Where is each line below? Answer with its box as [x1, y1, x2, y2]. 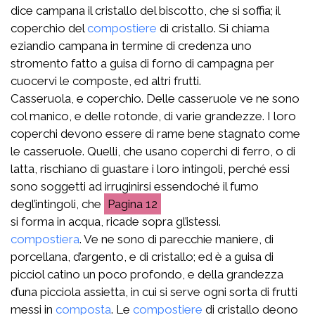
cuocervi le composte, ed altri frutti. [11, 73, 201, 88]
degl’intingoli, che [11, 196, 104, 211]
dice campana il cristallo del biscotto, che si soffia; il [11, 3, 280, 18]
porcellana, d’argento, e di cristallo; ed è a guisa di [11, 249, 274, 264]
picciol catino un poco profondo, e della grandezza [11, 266, 283, 281]
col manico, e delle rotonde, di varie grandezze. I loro [11, 108, 296, 123]
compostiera [11, 231, 79, 246]
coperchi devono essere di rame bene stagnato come [11, 126, 300, 141]
